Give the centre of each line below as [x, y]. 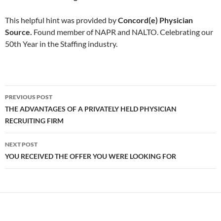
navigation [35, 110]
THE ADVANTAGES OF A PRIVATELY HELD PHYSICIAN [91, 109]
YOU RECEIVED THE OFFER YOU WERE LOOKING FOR [91, 156]
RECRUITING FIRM [34, 121]
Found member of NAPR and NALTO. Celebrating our [123, 32]
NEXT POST [21, 144]
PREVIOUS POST [29, 97]
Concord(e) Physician [155, 20]
